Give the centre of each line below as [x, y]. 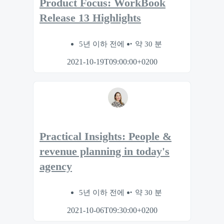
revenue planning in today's [104, 151]
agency [56, 166]
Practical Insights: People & [105, 136]
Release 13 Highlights [90, 18]
